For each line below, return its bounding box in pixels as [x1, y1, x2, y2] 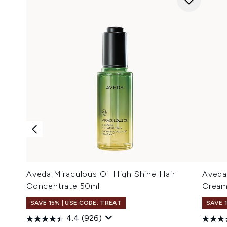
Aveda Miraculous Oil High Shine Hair [26, 169, 175, 179]
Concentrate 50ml [26, 181, 100, 191]
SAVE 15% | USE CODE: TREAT [30, 199, 122, 206]
